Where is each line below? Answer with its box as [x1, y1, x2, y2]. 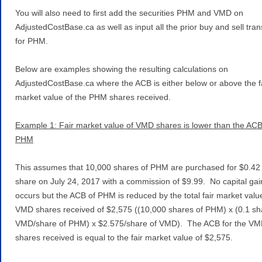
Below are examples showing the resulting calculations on [15, 64, 228, 74]
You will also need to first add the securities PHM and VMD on [15, 8, 243, 18]
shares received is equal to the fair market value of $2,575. [15, 232, 233, 242]
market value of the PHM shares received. [15, 92, 171, 102]
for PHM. [15, 36, 48, 46]
